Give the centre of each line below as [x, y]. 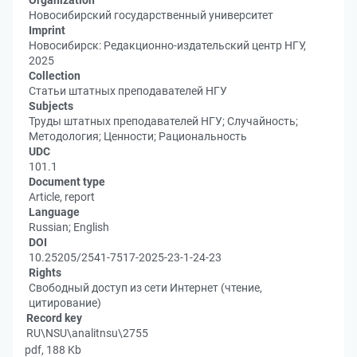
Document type [67, 182]
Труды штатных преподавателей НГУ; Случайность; [163, 121]
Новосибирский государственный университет [151, 15]
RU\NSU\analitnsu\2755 [87, 333]
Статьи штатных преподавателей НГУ [128, 91]
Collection [55, 76]
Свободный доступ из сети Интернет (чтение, [145, 288]
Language [54, 212]
